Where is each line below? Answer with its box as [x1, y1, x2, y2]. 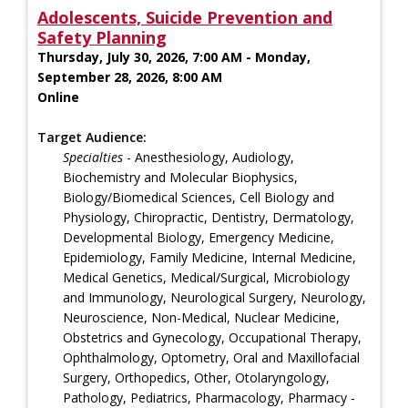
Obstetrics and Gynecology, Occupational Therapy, [63, 328, 362, 346]
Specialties [63, 148, 123, 166]
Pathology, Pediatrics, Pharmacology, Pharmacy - [63, 388, 355, 406]
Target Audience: [37, 127, 147, 146]
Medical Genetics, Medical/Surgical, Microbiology [63, 268, 350, 286]
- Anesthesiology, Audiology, [123, 148, 294, 166]
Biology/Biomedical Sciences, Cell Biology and [63, 188, 334, 206]
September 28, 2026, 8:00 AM [37, 67, 222, 86]
